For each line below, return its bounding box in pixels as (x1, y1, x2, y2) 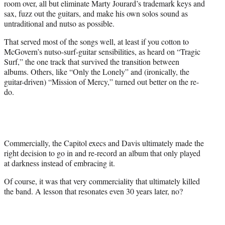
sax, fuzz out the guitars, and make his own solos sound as (4, 8, 188, 19)
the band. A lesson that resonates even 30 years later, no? (4, 185, 183, 196)
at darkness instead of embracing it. (4, 157, 115, 168)
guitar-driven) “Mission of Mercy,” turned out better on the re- (4, 76, 199, 87)
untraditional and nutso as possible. (4, 18, 115, 29)
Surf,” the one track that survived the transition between (4, 56, 179, 67)
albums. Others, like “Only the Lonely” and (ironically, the (4, 66, 189, 77)
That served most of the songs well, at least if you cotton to (4, 36, 189, 47)
